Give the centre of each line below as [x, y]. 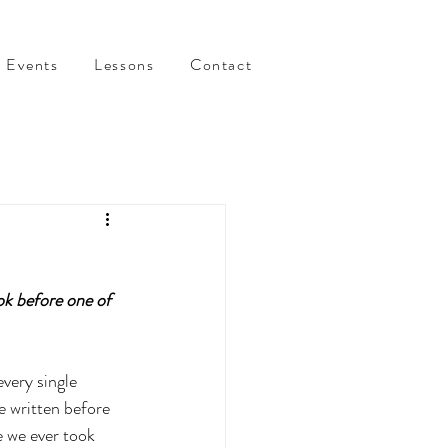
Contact [221, 64]
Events [32, 64]
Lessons [124, 64]
